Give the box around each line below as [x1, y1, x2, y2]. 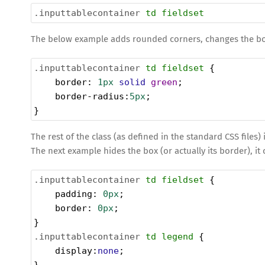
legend [161, 231, 193, 243]
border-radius [55, 91, 124, 102]
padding [55, 189, 92, 200]
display [55, 245, 92, 257]
